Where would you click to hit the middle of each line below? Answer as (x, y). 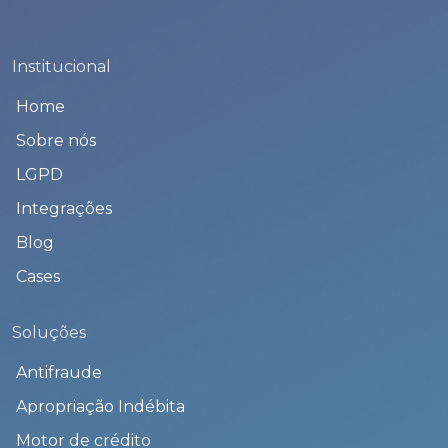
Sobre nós (56, 140)
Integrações (64, 208)
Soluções (49, 332)
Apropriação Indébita (100, 406)
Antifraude (59, 372)
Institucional (61, 66)
